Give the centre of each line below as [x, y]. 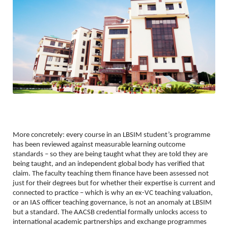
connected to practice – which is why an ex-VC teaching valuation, [113, 193]
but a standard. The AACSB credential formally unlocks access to [110, 212]
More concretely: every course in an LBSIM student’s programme [111, 135]
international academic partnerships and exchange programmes [110, 222]
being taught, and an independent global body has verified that [109, 164]
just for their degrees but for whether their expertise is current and [114, 183]
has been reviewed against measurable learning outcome [99, 145]
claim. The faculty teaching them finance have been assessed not [111, 174]
